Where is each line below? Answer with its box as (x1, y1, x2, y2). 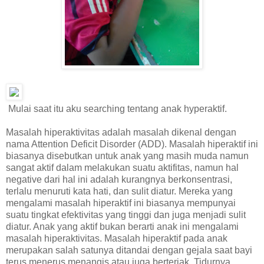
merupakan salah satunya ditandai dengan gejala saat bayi (6, 245, 252, 255)
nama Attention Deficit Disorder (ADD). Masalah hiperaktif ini (6, 138, 258, 149)
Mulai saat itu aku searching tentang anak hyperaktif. (6, 103, 227, 114)
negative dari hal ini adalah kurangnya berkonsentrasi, (6, 174, 232, 184)
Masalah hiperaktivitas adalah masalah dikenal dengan (6, 127, 236, 137)
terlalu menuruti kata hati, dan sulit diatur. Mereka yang (6, 186, 233, 196)
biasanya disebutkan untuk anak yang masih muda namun (6, 150, 249, 161)
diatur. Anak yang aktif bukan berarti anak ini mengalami (6, 221, 239, 232)
